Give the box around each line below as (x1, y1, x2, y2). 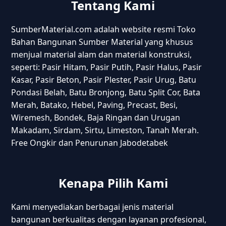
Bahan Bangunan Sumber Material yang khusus (11, 36, 194, 47)
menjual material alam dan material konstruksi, (11, 48, 192, 60)
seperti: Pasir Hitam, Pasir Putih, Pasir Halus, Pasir (11, 61, 202, 73)
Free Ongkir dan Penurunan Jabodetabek (11, 137, 168, 148)
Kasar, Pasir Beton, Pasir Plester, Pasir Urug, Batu (11, 74, 197, 85)
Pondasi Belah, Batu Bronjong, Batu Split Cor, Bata (11, 86, 201, 98)
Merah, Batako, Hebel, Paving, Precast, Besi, (11, 99, 178, 110)
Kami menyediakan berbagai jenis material (11, 201, 174, 212)
